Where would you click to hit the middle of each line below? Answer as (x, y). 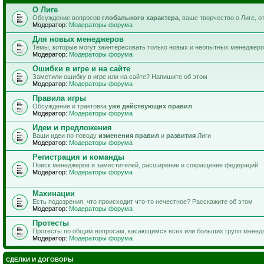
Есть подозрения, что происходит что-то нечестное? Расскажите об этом (143, 201)
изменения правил (129, 135)
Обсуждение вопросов (67, 17)
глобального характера (140, 17)
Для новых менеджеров (78, 39)
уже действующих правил (150, 106)
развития (181, 135)
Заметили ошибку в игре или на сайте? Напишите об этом (120, 76)
